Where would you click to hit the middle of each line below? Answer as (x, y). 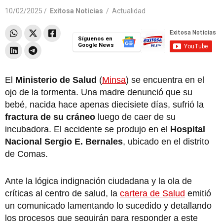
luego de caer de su (135, 117)
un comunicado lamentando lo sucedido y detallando (108, 205)
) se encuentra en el (165, 80)
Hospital (188, 129)
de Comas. (28, 154)
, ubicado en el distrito (166, 141)
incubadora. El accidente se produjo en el (88, 129)
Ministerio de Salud (56, 80)
